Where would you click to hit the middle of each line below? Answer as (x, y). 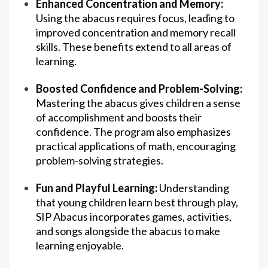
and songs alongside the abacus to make (128, 231)
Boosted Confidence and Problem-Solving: (139, 89)
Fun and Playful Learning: (97, 188)
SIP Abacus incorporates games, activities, (134, 217)
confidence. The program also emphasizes (133, 132)
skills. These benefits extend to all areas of (134, 47)
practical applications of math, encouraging (136, 146)
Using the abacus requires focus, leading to (135, 18)
